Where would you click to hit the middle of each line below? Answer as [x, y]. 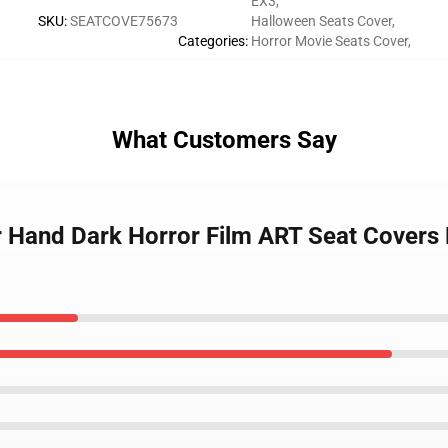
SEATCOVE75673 [123, 21]
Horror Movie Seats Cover [329, 41]
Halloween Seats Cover [321, 21]
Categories [211, 41]
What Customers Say [224, 140]
